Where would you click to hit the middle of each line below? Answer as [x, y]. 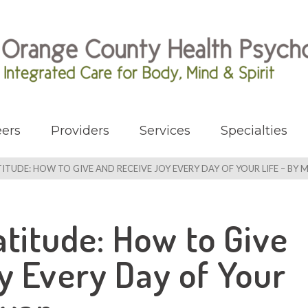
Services [165, 131]
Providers [80, 131]
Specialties [254, 131]
